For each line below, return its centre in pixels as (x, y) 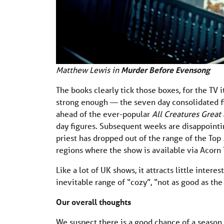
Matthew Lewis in (88, 69)
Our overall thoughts (93, 201)
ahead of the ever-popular (104, 113)
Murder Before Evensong (165, 69)
